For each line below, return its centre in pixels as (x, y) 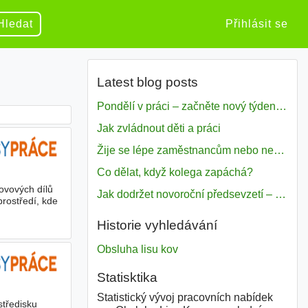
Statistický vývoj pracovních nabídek (185, 297)
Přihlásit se (257, 24)
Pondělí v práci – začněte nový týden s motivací (281, 107)
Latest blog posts (147, 82)
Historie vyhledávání (157, 225)
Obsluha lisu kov (137, 250)
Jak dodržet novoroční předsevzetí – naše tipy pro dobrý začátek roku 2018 (280, 195)
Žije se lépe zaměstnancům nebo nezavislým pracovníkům (279, 151)
